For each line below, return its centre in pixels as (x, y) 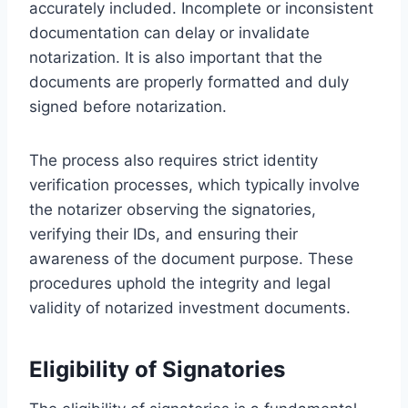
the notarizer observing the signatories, (173, 209)
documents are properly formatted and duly (189, 82)
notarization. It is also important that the (176, 57)
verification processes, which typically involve (194, 184)
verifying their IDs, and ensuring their (163, 234)
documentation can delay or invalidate (169, 32)
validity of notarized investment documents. (190, 307)
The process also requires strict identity (173, 160)
